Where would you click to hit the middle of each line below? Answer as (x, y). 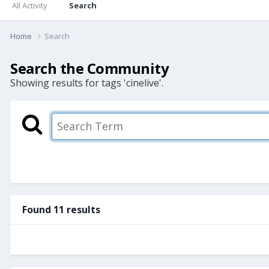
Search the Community (90, 68)
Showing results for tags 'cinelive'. (87, 83)
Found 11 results (61, 209)
